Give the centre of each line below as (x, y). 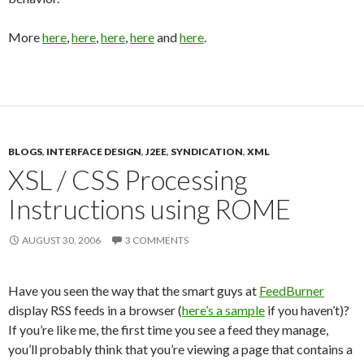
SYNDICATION (207, 152)
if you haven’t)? (307, 310)
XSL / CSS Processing (128, 180)
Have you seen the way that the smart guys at (134, 290)
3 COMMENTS (157, 240)
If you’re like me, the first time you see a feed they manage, (168, 329)
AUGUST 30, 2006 (61, 240)
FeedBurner (292, 290)
